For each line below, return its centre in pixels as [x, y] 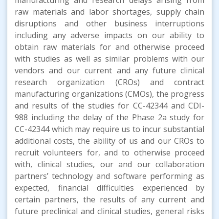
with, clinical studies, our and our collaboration [109, 164]
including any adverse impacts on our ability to [109, 35]
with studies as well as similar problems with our [109, 58]
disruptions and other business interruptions [109, 23]
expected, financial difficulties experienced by [109, 187]
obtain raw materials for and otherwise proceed [109, 47]
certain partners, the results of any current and [109, 199]
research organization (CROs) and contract [109, 82]
